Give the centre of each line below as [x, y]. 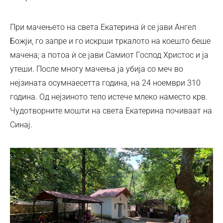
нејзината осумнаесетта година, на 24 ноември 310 [105, 83]
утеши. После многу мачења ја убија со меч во [97, 69]
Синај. [21, 124]
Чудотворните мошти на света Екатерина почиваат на [111, 111]
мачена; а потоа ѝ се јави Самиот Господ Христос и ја [109, 55]
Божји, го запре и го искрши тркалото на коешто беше [110, 41]
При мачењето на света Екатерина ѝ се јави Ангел [103, 27]
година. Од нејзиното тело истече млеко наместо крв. [109, 97]
